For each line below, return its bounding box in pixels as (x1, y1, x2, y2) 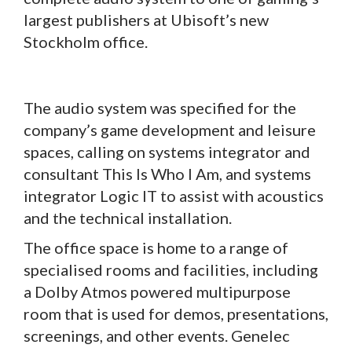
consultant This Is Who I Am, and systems (24, 163, 311, 183)
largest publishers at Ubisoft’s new (24, 9, 269, 29)
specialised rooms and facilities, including (24, 259, 318, 279)
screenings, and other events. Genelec (24, 325, 290, 345)
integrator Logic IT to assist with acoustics (24, 185, 324, 205)
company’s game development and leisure (24, 119, 316, 139)
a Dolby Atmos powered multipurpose (24, 281, 291, 301)
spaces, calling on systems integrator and (24, 141, 310, 161)
